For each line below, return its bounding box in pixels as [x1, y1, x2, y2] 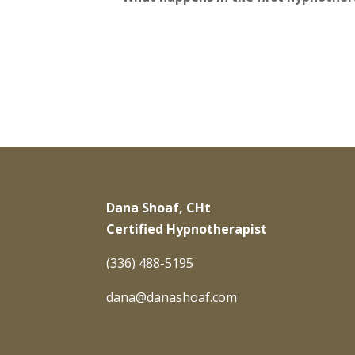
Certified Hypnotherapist [106, 220, 268, 239]
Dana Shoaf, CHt [106, 199, 212, 217]
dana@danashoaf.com [106, 288, 238, 307]
